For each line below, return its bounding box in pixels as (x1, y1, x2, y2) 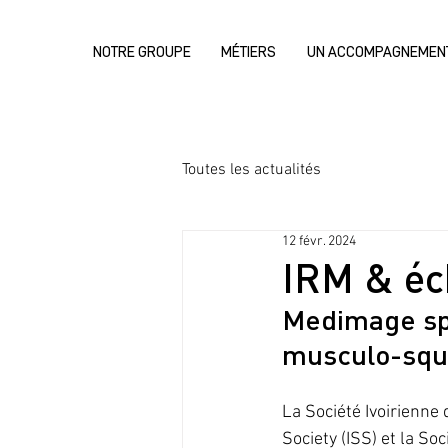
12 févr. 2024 (282, 233, 356, 250)
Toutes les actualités (182, 160, 321, 180)
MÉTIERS (221, 45, 277, 60)
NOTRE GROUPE (92, 45, 191, 60)
